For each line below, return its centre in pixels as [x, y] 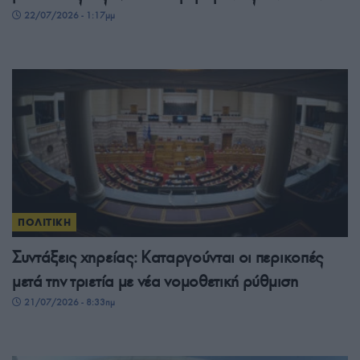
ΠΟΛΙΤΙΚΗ [45, 223]
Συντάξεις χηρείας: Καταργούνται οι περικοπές [168, 258]
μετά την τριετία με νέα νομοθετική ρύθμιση [155, 282]
